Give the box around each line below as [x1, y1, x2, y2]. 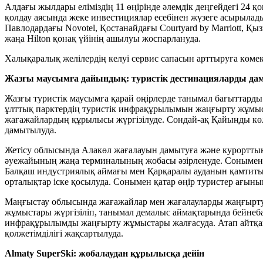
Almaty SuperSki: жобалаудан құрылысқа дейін [5, 248, 204, 259]
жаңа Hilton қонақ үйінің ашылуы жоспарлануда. [5, 33, 201, 44]
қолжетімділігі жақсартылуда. [5, 228, 126, 239]
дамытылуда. [5, 125, 61, 136]
